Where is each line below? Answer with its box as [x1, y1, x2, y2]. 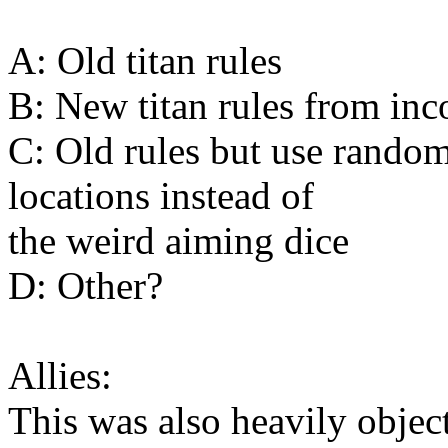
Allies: [8, 353, 112, 397]
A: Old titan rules [8, 38, 282, 82]
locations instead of [8, 173, 314, 217]
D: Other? [8, 263, 163, 307]
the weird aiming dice [8, 218, 349, 262]
